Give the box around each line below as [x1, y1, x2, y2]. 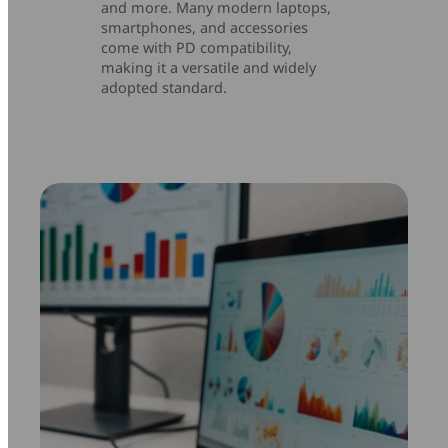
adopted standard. [101, 77, 228, 97]
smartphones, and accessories [101, 17, 309, 37]
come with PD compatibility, [101, 37, 293, 57]
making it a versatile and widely [101, 57, 317, 77]
